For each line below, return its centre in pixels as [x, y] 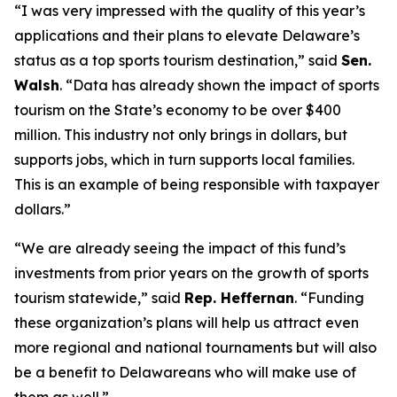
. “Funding [329, 298]
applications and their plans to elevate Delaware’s [187, 36]
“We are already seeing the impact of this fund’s [180, 249]
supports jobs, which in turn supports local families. [184, 160]
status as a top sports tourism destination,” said [178, 61]
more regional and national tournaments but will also [195, 348]
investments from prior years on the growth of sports [191, 273]
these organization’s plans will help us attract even [187, 323]
